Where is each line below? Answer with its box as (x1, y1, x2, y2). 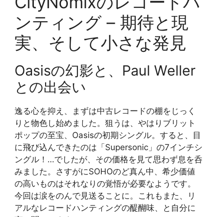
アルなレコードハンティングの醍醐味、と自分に (15, 202, 196, 213)
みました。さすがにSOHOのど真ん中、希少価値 (15, 166, 195, 176)
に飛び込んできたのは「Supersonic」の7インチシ (15, 142, 202, 152)
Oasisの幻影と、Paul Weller (15, 62, 196, 79)
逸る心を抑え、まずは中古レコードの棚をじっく (15, 106, 196, 116)
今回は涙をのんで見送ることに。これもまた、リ (15, 190, 196, 201)
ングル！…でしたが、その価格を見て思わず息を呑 (15, 154, 202, 164)
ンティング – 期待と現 (15, 12, 188, 32)
